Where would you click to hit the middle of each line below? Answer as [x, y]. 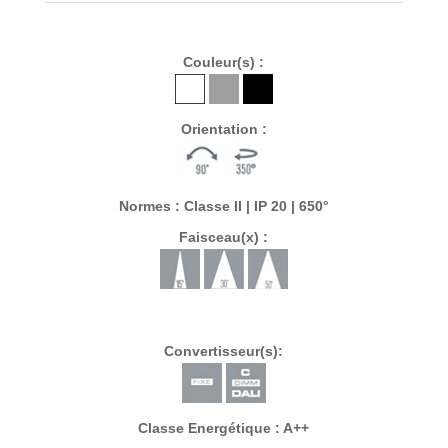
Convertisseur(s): [224, 350]
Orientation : [223, 129]
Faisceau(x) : [224, 236]
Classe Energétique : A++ [224, 428]
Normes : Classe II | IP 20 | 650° [223, 206]
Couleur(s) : [224, 62]
